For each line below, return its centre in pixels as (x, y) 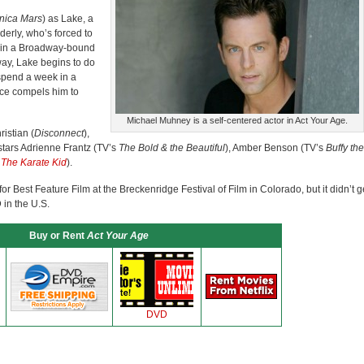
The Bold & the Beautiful (172, 148)
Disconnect (59, 133)
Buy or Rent (58, 236)
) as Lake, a (68, 19)
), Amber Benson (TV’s (275, 148)
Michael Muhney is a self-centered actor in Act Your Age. (237, 120)
